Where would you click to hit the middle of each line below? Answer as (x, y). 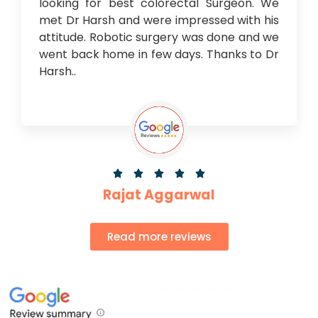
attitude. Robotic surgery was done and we (159, 37)
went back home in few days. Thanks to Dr (159, 54)
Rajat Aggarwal (159, 195)
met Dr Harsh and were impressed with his (159, 20)
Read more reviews (159, 237)
